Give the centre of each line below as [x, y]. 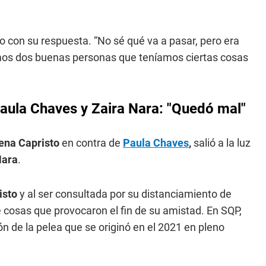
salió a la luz [222, 143]
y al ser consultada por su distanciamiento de [124, 194]
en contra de [91, 143]
